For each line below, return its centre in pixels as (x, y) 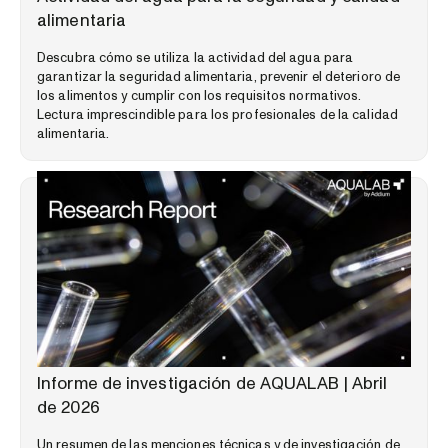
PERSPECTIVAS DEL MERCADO (124, 361)
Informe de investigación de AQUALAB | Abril (212, 383)
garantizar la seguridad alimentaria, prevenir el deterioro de (219, 76)
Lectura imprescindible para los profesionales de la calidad (217, 114)
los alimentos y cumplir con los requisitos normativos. (199, 95)
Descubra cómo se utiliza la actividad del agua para (195, 57)
